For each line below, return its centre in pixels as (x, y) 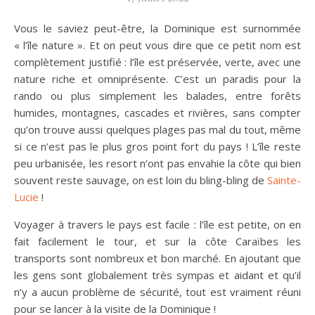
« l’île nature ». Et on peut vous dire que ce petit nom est (157, 45)
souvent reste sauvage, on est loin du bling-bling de (141, 180)
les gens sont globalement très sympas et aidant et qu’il (157, 275)
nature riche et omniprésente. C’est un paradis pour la (157, 79)
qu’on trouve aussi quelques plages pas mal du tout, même (157, 129)
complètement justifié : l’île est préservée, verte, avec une (157, 62)
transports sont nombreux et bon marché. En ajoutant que (157, 258)
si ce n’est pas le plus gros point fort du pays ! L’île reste (157, 146)
